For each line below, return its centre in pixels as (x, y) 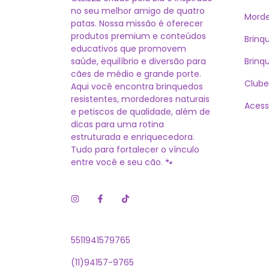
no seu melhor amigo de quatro (138, 11)
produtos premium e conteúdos (138, 36)
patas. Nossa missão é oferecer (137, 23)
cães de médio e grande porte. (136, 74)
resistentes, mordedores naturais (140, 99)
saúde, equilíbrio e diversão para (138, 61)
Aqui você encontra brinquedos (137, 86)
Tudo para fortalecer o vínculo (135, 150)
